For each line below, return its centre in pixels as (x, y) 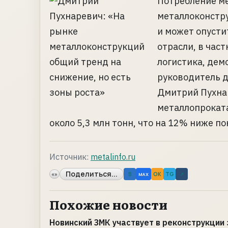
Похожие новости (108, 204)
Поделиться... (92, 174)
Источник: (69, 157)
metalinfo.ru (113, 157)
